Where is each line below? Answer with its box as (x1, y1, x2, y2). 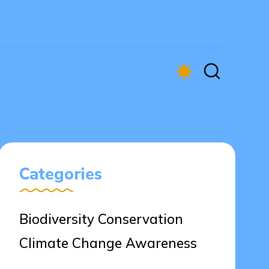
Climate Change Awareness (19, 234, 198, 252)
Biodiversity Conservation (19, 210, 184, 228)
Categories (19, 163, 103, 186)
